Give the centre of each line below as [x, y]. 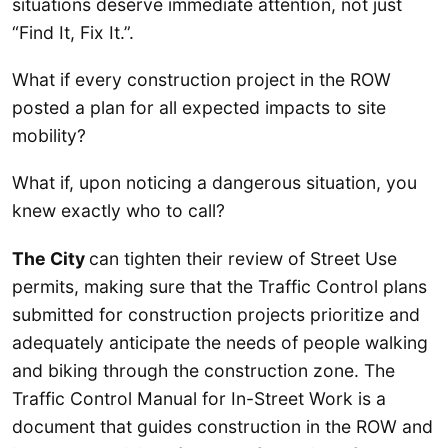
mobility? [49, 136]
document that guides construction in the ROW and [222, 426]
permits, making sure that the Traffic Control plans [219, 286]
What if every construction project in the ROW [201, 80]
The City [50, 258]
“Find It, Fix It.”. [73, 32]
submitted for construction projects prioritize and [216, 314]
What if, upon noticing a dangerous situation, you [214, 183]
